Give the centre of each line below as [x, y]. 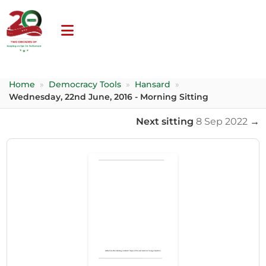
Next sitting [166, 121]
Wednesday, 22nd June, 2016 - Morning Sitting [109, 96]
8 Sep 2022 [221, 121]
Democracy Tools [85, 84]
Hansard [153, 84]
